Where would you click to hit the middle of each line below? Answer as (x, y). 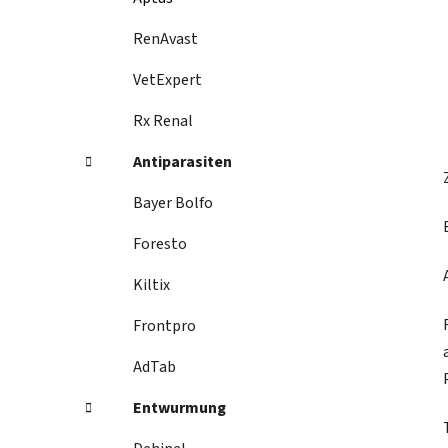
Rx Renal (163, 121)
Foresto (160, 244)
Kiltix (151, 285)
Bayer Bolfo (173, 203)
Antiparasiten (182, 162)
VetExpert (167, 80)
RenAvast (165, 39)
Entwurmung (179, 408)
